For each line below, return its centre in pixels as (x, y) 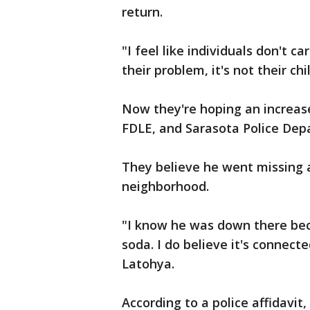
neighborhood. (165, 186)
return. (142, 12)
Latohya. (148, 264)
